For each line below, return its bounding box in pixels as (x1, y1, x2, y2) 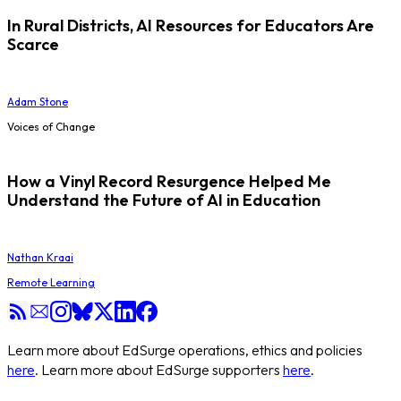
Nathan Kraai (7, 250, 73, 264)
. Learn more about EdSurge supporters (35, 360, 280, 379)
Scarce (7, 34, 59, 55)
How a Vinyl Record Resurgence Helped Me (7, 170, 331, 192)
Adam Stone (7, 95, 68, 109)
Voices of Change (7, 120, 95, 134)
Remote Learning (7, 275, 95, 289)
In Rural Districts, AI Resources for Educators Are (7, 15, 374, 37)
